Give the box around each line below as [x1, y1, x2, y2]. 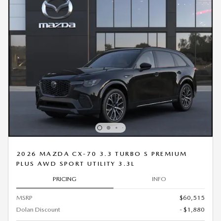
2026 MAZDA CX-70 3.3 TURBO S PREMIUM [16, 150, 187, 158]
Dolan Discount [16, 206, 60, 214]
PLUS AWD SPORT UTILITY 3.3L [16, 160, 135, 168]
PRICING [53, 175, 77, 183]
